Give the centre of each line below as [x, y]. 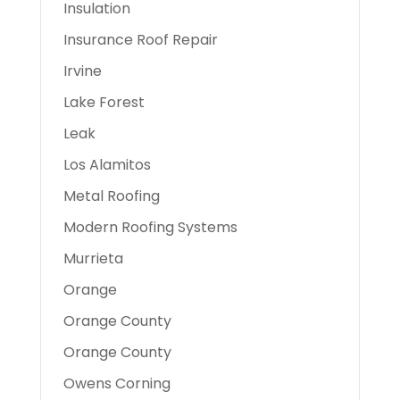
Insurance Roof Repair [140, 40]
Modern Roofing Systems [150, 227]
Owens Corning [117, 383]
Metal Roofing [111, 196]
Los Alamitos [107, 165]
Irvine [82, 71]
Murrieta [93, 258]
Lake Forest [104, 102]
